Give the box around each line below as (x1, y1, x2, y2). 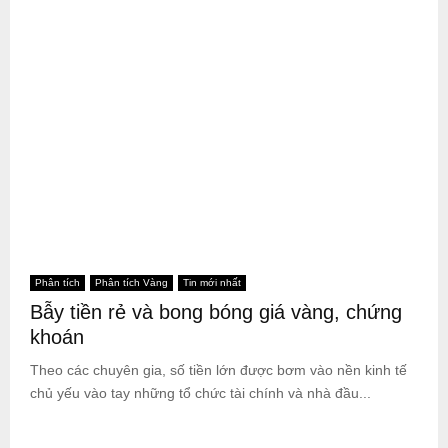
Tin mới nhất (183, 277, 241, 288)
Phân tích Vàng (95, 277, 168, 288)
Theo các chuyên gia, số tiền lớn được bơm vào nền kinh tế (30, 362, 407, 378)
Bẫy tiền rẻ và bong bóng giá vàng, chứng (30, 301, 402, 323)
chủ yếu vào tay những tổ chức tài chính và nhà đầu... (30, 385, 371, 401)
